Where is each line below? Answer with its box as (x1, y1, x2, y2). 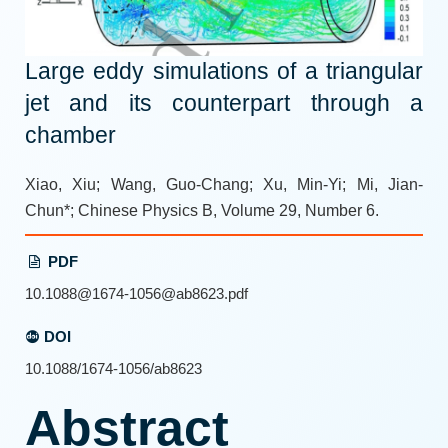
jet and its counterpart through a (25, 91, 423, 117)
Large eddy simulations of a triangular (25, 59, 423, 85)
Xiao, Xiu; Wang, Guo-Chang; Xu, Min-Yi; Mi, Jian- (25, 176, 423, 194)
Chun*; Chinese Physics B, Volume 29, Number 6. (25, 202, 379, 220)
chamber (25, 123, 116, 149)
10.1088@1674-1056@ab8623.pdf (25, 285, 248, 303)
